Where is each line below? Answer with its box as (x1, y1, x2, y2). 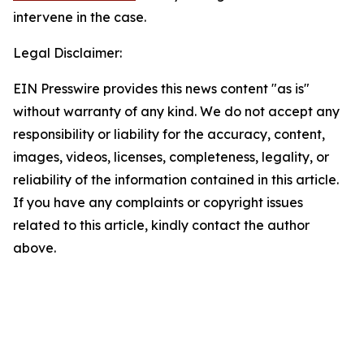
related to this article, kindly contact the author (13, 217, 310, 233)
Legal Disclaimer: (13, 45, 122, 61)
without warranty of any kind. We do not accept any (13, 103, 340, 119)
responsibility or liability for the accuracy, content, (13, 126, 325, 142)
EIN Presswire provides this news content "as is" (13, 80, 310, 97)
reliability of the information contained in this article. (13, 171, 339, 188)
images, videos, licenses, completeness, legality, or (13, 149, 329, 165)
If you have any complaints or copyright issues (13, 194, 303, 210)
